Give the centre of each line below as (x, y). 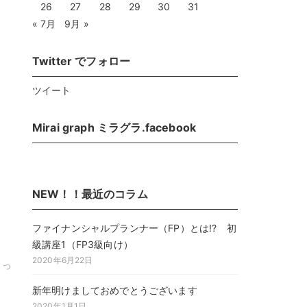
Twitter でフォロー (82, 61)
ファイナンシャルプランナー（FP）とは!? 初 (134, 228)
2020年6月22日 (63, 260)
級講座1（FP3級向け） (83, 244)
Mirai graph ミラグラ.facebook (114, 127)
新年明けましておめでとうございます (115, 290)
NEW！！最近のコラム (90, 194)
